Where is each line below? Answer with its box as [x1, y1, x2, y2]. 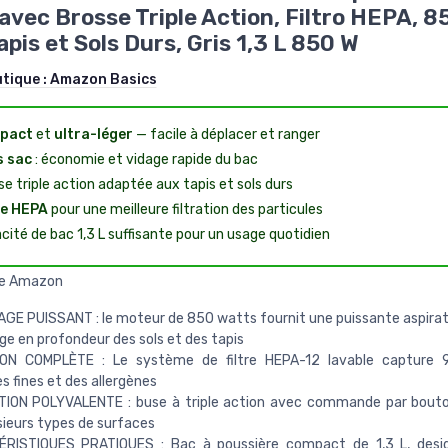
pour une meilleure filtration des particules [47, 200, 323, 218]
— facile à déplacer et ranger [132, 125, 320, 143]
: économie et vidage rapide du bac [31, 150, 258, 168]
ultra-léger [53, 125, 133, 143]
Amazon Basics [49, 70, 157, 88]
